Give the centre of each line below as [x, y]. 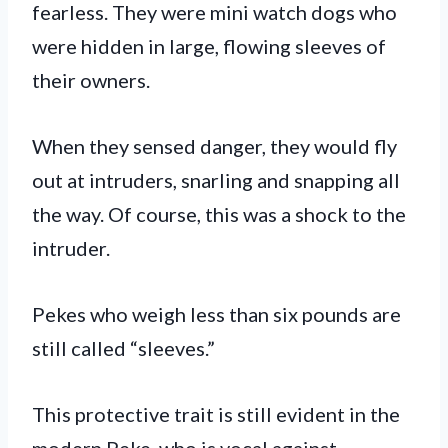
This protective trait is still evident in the [216, 413]
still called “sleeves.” [123, 347]
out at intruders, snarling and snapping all [216, 179]
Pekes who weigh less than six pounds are [216, 313]
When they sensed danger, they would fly [214, 145]
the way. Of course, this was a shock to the [219, 213]
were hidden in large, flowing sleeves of [209, 45]
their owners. [93, 79]
